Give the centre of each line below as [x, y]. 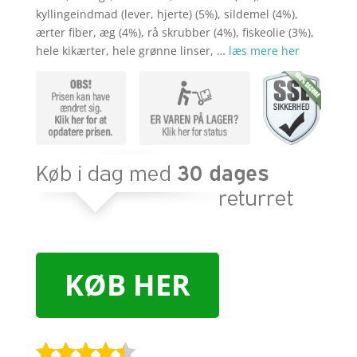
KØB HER [127, 285]
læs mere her [264, 51]
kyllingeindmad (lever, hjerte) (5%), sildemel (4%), [167, 14]
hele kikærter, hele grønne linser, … [132, 51]
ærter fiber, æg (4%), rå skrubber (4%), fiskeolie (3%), [175, 33]
